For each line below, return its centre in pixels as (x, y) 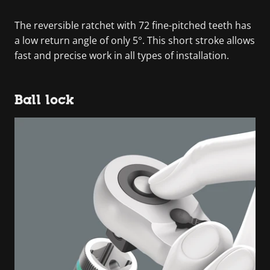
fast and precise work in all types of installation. (122, 55)
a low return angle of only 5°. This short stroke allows (135, 40)
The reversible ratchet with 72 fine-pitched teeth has (133, 25)
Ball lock (44, 99)
